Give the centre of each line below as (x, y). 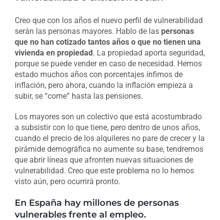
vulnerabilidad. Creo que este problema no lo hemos (104, 171)
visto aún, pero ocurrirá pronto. (67, 182)
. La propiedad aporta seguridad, (149, 53)
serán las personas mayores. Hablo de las (88, 31)
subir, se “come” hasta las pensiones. (79, 96)
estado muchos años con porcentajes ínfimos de (98, 75)
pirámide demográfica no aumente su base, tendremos (109, 149)
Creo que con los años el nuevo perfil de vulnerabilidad (109, 21)
